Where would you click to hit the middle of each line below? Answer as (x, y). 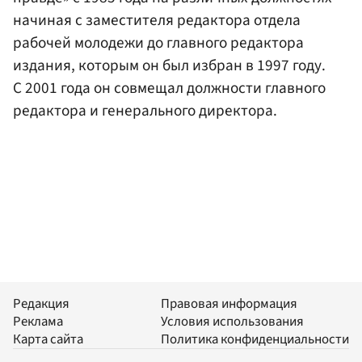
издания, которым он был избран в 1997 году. (169, 65)
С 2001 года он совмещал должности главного (169, 88)
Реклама (38, 322)
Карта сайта (48, 340)
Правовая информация (229, 304)
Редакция (41, 304)
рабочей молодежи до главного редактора (158, 42)
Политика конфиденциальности (255, 340)
